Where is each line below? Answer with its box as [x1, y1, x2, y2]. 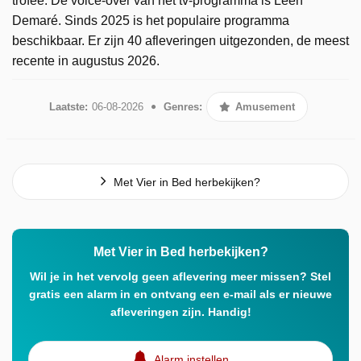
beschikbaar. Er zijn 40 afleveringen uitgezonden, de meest [12, 33, 349, 48]
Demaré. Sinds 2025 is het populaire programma [12, 13, 289, 27]
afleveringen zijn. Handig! [110, 305, 251, 318]
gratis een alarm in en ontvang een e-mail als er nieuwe [29, 287, 332, 301]
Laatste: [49, 100, 88, 113]
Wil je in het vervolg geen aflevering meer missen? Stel [30, 269, 331, 283]
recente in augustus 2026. [12, 53, 160, 68]
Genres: [164, 100, 202, 113]
